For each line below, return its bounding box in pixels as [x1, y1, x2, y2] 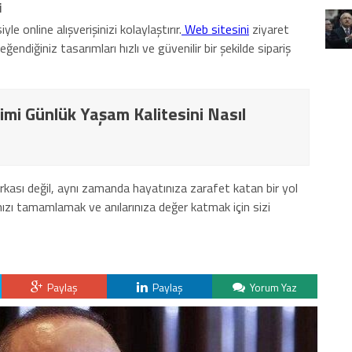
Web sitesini [185, 20, 249, 38]
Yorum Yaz [247, 279, 297, 295]
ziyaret [249, 20, 289, 38]
